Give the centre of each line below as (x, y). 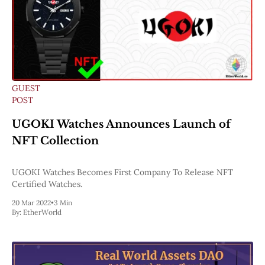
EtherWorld (42, 212)
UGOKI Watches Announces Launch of (121, 124)
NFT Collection (55, 140)
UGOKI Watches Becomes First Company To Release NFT (122, 172)
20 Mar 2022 (31, 202)
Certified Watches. (47, 184)
